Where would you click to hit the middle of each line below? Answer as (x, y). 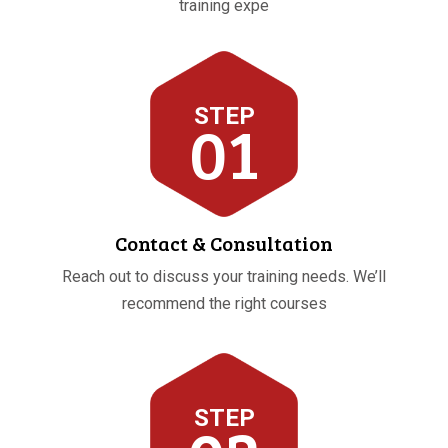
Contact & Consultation (224, 243)
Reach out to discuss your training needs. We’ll (224, 277)
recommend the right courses (224, 304)
